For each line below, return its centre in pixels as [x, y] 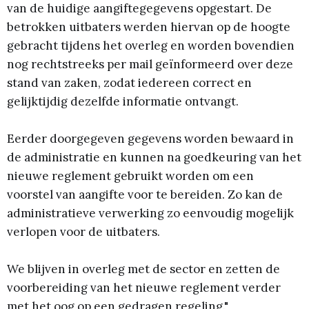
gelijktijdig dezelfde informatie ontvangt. [123, 101]
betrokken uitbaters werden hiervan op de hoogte [149, 27]
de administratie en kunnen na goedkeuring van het [154, 158]
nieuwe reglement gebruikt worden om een [130, 176]
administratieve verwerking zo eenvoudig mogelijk [150, 213]
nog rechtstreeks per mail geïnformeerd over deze [150, 64]
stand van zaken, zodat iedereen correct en [129, 82]
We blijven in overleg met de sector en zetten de [143, 269]
